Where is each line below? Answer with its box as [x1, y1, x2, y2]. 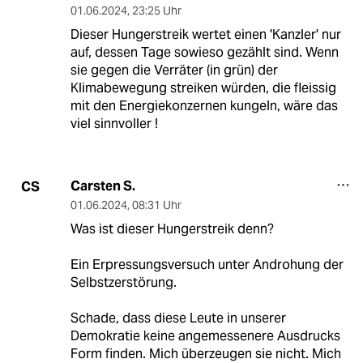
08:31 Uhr [131, 198, 181, 213]
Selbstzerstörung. [70, 274, 177, 292]
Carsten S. [70, 177, 135, 195]
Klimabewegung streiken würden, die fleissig [70, 79, 336, 97]
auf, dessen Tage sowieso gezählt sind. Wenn [70, 44, 339, 62]
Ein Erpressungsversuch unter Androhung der [70, 256, 344, 274]
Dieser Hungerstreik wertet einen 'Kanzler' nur [70, 26, 341, 44]
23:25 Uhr [131, 3, 181, 19]
